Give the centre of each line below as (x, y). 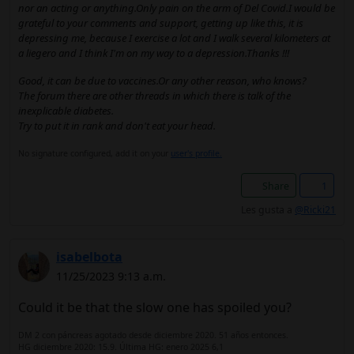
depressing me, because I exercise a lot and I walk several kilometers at (174, 38)
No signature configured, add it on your (94, 153)
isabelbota (89, 257)
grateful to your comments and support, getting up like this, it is (161, 23)
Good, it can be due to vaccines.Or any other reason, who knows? (162, 81)
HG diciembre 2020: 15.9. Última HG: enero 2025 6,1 (121, 347)
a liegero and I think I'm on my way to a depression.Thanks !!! (154, 53)
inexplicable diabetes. (66, 111)
